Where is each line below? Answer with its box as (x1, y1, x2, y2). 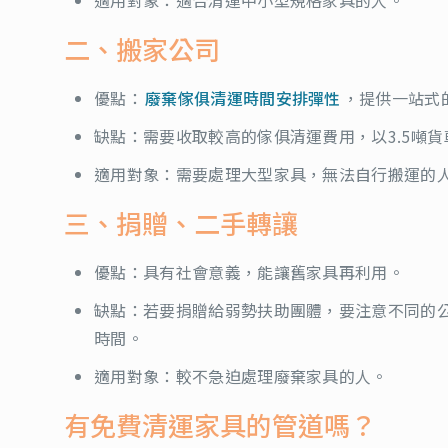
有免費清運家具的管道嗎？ (64, 405, 376, 443)
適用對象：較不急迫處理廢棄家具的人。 (94, 363, 388, 388)
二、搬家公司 (64, 29, 220, 67)
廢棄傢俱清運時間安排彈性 (144, 85, 341, 110)
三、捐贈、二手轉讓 (64, 203, 298, 241)
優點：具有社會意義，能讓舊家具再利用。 (94, 259, 405, 284)
